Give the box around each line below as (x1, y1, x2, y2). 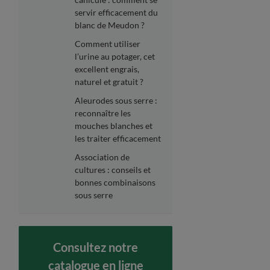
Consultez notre (53, 239, 138, 254)
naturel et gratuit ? (75, 76, 144, 87)
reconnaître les (75, 107, 131, 118)
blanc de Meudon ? (75, 19, 145, 30)
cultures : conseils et (75, 164, 151, 175)
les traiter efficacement (75, 133, 162, 143)
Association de (75, 151, 130, 162)
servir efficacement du (75, 7, 159, 17)
